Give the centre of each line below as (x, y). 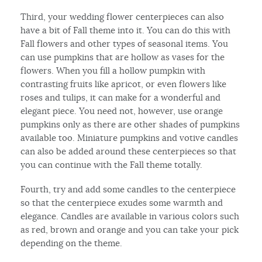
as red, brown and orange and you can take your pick (130, 229)
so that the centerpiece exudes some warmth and (122, 202)
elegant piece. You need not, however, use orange (122, 111)
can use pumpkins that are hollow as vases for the (123, 57)
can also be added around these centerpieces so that (129, 151)
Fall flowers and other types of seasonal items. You (125, 43)
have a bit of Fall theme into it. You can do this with (126, 30)
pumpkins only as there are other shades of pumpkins (130, 124)
